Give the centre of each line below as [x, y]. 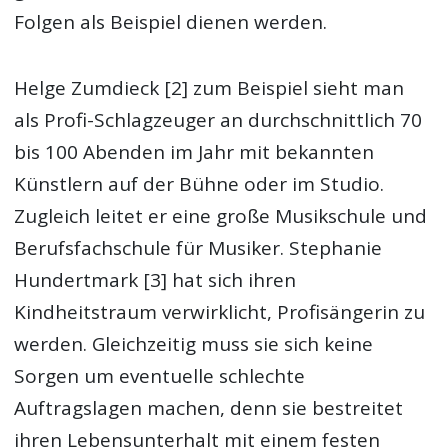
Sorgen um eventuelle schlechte [160, 376]
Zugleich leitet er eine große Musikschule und [221, 216]
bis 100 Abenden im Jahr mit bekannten [194, 152]
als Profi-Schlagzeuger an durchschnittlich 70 [218, 120]
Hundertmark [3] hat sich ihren [155, 280]
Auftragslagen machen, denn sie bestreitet [209, 408]
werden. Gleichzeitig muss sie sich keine [194, 344]
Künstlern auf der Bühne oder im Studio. [199, 184]
